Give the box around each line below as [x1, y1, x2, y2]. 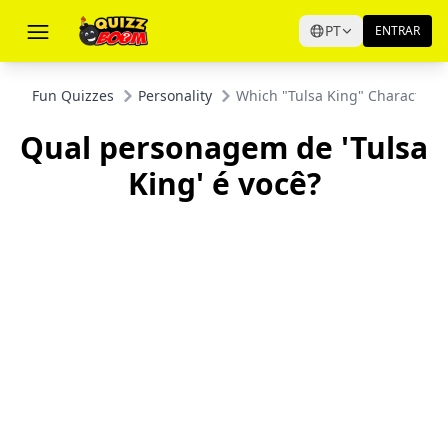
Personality [138, 86, 212, 105]
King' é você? [127, 163, 321, 204]
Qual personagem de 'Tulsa [20, 127, 428, 168]
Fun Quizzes [32, 86, 114, 105]
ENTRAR [375, 22, 420, 39]
